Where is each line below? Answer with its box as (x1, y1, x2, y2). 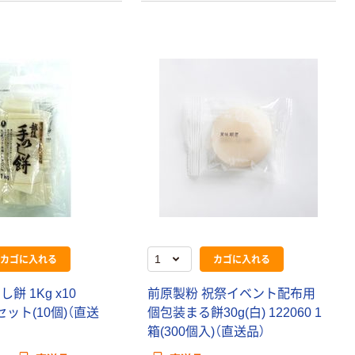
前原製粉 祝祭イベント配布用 (147, 286, 316, 300)
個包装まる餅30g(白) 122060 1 (147, 305, 323, 319)
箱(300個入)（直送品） (147, 324, 266, 338)
